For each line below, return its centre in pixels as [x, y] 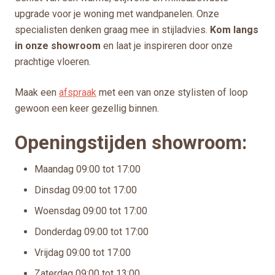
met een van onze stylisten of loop [172, 92]
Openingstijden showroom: [131, 142]
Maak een [37, 92]
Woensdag [59, 211]
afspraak [78, 92]
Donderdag [59, 231]
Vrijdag [50, 252]
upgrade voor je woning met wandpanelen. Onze [117, 14]
